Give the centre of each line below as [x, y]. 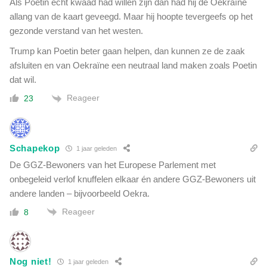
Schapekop [35, 148]
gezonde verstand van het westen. [76, 31]
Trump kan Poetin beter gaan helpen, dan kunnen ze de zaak [127, 51]
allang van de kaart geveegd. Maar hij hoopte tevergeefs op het [131, 17]
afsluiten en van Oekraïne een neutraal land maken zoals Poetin [133, 66]
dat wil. [23, 80]
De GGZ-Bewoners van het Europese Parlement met [113, 164]
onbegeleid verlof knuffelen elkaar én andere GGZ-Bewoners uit [133, 179]
